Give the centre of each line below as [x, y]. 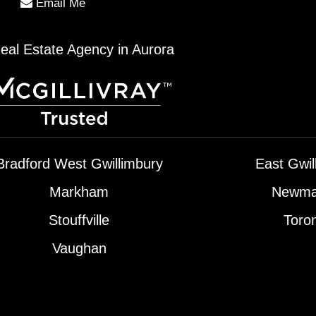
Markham [79, 192]
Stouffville [79, 220]
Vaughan [79, 249]
